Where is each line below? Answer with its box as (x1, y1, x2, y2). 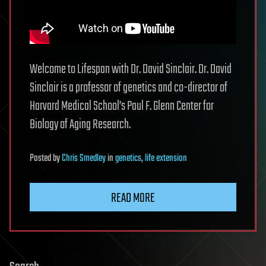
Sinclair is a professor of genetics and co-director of (30, 78, 227, 98)
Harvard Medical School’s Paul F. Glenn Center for (30, 96, 214, 116)
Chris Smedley (62, 151, 106, 166)
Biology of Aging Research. (30, 115, 131, 135)
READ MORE (111, 188, 155, 208)
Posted (30, 151, 53, 166)
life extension (145, 151, 187, 166)
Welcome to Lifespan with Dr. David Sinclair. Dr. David (30, 59, 232, 80)
